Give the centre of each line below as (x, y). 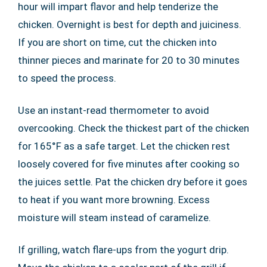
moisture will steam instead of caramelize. (114, 218)
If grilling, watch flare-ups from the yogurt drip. (123, 250)
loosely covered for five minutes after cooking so (129, 164)
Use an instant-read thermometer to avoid (114, 111)
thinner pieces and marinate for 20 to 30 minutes (129, 60)
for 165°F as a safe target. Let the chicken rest (124, 146)
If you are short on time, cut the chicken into (117, 43)
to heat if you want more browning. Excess (114, 200)
